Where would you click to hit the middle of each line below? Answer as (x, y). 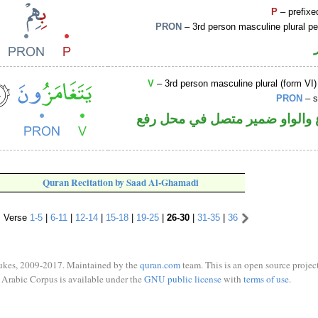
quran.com (160, 265)
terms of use (266, 279)
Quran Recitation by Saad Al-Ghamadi (121, 183)
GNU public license (182, 279)
